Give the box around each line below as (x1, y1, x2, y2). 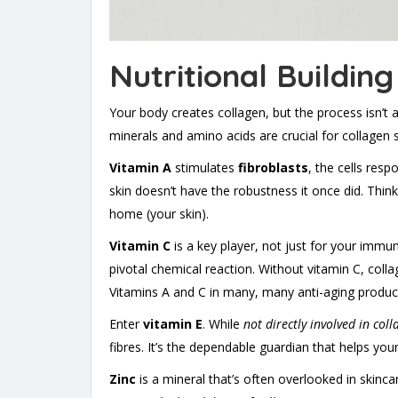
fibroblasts (238, 159, 308, 177)
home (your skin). (109, 205, 209, 223)
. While (203, 315, 243, 333)
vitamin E (143, 315, 203, 333)
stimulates (171, 159, 238, 177)
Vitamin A (109, 159, 171, 177)
